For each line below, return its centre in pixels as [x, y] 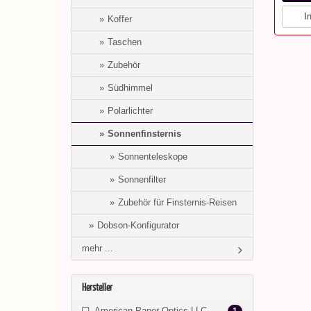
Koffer [120, 19]
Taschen [125, 42]
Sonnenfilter [142, 179]
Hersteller [97, 287]
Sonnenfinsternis [144, 134]
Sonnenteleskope [153, 157]
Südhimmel [130, 88]
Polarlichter [130, 111]
